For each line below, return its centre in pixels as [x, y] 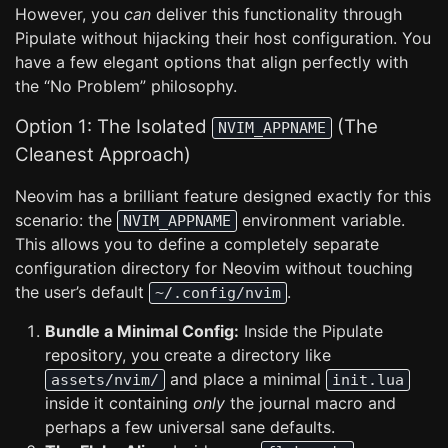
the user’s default [82, 292]
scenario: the [66, 220]
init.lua [368, 380]
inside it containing [119, 403]
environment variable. [321, 220]
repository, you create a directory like [188, 355]
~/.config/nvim [218, 293]
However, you [69, 14]
